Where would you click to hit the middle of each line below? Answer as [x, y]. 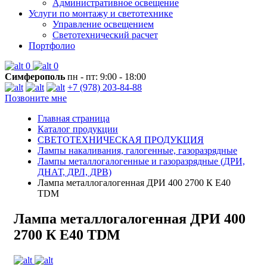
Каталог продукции [78, 129]
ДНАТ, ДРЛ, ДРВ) [74, 172]
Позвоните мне [36, 98]
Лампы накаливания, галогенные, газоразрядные [137, 150]
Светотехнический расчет [105, 35]
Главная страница [74, 118]
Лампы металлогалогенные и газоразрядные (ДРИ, [141, 161]
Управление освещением [103, 24]
